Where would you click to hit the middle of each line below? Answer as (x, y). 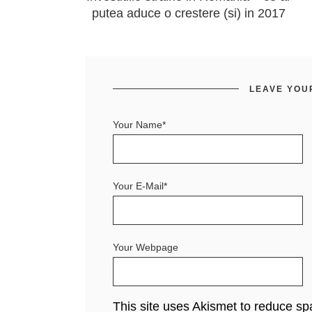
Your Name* (139, 125)
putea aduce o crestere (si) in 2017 (189, 13)
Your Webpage (146, 247)
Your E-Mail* (140, 186)
